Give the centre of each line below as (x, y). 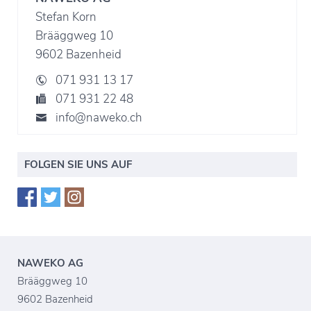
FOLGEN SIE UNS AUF (78, 165)
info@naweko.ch (99, 118)
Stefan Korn (66, 17)
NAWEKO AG (50, 263)
